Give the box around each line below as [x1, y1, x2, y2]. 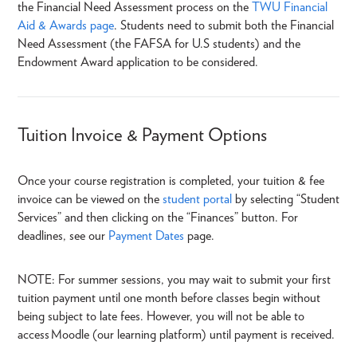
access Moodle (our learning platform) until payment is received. [18, 327, 335, 343]
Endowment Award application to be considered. [18, 53, 258, 69]
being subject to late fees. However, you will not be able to [18, 308, 304, 324]
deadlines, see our [18, 228, 105, 244]
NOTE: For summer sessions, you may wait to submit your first [18, 272, 331, 288]
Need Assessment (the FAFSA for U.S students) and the [18, 35, 300, 51]
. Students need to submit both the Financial [114, 17, 334, 33]
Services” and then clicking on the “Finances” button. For [18, 210, 298, 226]
